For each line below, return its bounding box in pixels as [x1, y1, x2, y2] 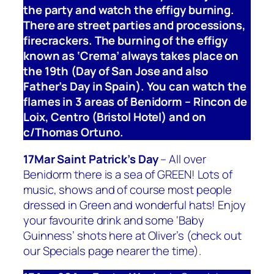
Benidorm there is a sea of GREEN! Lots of [23, 166, 232, 182]
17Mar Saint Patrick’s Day [23, 150, 158, 167]
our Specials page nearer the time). [23, 242, 201, 259]
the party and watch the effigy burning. [23, 2, 235, 18]
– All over [158, 150, 206, 167]
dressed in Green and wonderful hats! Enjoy [23, 196, 246, 213]
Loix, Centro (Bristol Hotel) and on [23, 109, 206, 125]
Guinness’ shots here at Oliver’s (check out [23, 227, 242, 243]
